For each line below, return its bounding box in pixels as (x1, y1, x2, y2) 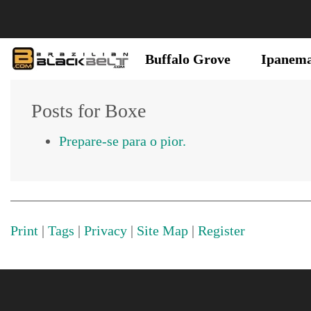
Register (198, 223, 245, 238)
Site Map (137, 223, 188, 238)
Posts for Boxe (31, 100, 146, 121)
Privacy (84, 223, 127, 238)
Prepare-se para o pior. (59, 133, 186, 149)
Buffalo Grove (145, 51, 230, 67)
